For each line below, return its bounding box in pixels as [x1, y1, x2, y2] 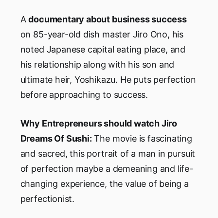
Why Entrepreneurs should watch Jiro [20, 118, 178, 128]
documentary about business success [28, 14, 187, 24]
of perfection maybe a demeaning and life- [20, 163, 193, 174]
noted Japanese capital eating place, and [20, 44, 186, 54]
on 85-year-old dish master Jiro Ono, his [20, 29, 184, 39]
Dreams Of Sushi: [20, 133, 92, 144]
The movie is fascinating [91, 133, 192, 144]
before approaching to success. [20, 89, 148, 100]
